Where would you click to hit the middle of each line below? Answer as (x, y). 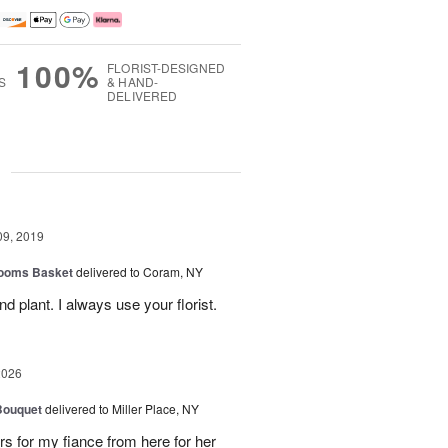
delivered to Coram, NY (139, 272)
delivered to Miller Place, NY (122, 409)
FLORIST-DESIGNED (166, 68)
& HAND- (132, 82)
